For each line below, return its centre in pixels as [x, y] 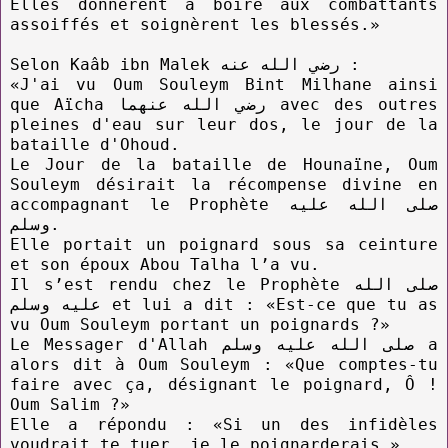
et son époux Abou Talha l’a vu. [165, 264]
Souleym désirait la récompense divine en [224, 184]
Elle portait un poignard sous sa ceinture [224, 244]
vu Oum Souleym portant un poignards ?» [200, 324]
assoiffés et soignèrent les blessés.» [195, 24]
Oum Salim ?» [70, 404]
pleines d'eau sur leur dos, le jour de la [224, 124]
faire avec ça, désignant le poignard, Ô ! [224, 384]
